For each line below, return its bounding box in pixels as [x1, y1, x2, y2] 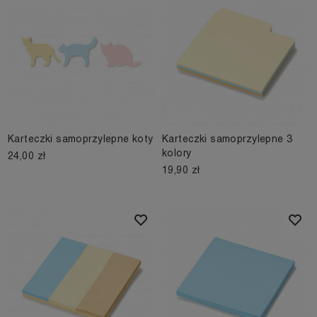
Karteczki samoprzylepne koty [8, 133, 154, 145]
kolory [162, 147, 192, 159]
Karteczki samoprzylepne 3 [162, 133, 293, 145]
